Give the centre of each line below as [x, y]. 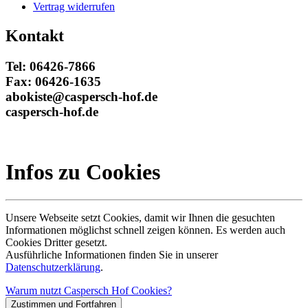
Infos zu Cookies [83, 172]
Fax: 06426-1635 [53, 81]
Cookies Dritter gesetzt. [56, 243]
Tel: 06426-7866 [51, 66]
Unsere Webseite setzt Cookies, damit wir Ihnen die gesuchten [140, 218]
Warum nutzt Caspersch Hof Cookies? [89, 291]
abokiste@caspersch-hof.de [81, 96]
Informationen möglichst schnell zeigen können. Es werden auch [145, 230]
